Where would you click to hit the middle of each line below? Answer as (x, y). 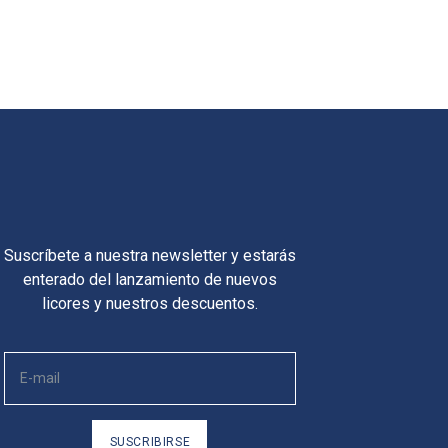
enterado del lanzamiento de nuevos (149, 279)
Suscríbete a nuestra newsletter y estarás (149, 255)
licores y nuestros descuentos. (149, 303)
